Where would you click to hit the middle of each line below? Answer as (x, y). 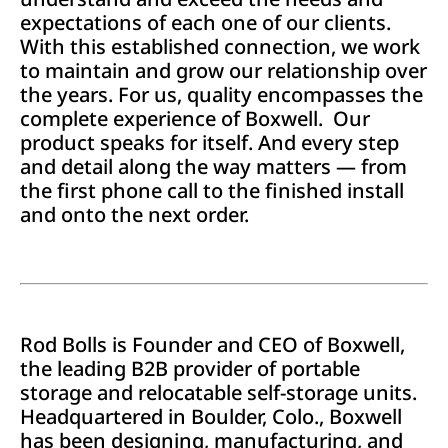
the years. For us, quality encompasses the (221, 95)
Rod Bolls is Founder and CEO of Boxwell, (212, 345)
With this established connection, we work (220, 47)
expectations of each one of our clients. (205, 23)
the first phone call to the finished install (212, 191)
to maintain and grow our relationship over (223, 71)
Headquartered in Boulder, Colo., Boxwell (211, 417)
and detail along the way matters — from (213, 167)
